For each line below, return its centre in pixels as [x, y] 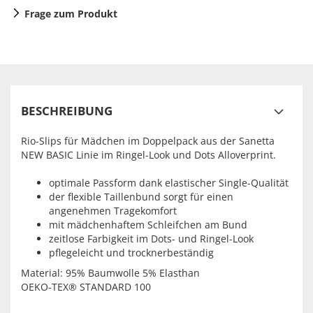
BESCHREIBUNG [67, 111]
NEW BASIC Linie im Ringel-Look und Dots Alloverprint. [148, 155]
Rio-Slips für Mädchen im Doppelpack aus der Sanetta [148, 141]
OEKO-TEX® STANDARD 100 [86, 287]
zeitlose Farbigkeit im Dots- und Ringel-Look [151, 239]
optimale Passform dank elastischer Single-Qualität [169, 183]
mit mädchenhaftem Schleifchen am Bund [148, 225]
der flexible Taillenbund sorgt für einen [141, 197]
